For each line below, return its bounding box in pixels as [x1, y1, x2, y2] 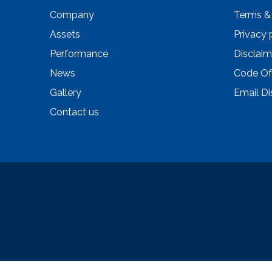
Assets [50, 29, 80, 40]
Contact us [50, 106, 99, 118]
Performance [50, 48, 108, 59]
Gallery [50, 87, 81, 98]
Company [50, 9, 94, 21]
